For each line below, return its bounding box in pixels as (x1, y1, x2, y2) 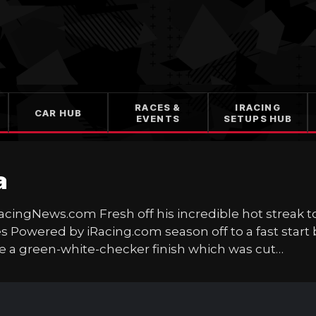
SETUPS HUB (223, 113, 293, 124)
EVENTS (135, 113, 181, 124)
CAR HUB (34, 107, 83, 119)
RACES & (135, 102, 181, 113)
